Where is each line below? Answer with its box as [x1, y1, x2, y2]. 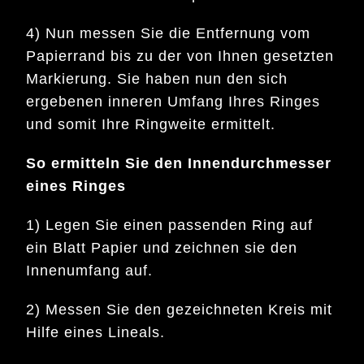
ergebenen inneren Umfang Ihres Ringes [26, 93, 321, 110]
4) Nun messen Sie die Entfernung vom [26, 25, 311, 42]
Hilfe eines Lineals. [26, 324, 166, 341]
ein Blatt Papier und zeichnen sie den [26, 240, 298, 257]
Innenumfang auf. [26, 262, 154, 279]
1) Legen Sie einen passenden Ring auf [26, 217, 314, 234]
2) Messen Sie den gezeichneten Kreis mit [26, 301, 333, 318]
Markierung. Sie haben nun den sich [26, 71, 288, 88]
